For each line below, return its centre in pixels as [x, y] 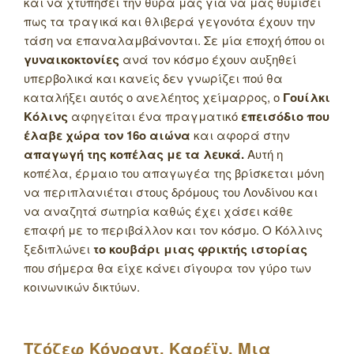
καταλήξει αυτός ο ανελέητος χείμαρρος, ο [153, 97]
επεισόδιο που [285, 117]
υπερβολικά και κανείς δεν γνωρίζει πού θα [153, 78]
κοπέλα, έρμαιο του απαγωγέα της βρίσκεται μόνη [174, 173]
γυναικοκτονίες [72, 60]
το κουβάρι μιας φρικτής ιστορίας [200, 249]
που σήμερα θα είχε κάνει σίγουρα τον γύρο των [168, 268]
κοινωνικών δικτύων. [82, 287]
